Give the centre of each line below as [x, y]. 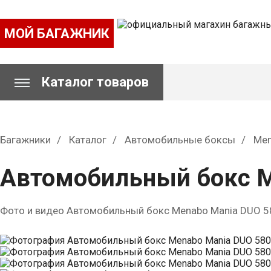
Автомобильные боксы [180, 140]
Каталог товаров [95, 82]
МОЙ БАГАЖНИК [57, 33]
